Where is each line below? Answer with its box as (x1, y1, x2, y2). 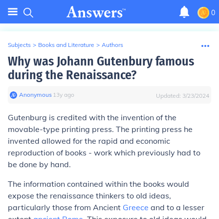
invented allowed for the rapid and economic (8, 136, 170, 146)
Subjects (8, 41, 31, 48)
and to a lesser (149, 202, 204, 212)
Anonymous (19, 91, 52, 98)
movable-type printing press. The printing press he (8, 124, 193, 134)
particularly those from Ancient (8, 202, 123, 212)
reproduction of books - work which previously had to (8, 148, 200, 157)
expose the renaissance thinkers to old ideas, (8, 191, 171, 200)
